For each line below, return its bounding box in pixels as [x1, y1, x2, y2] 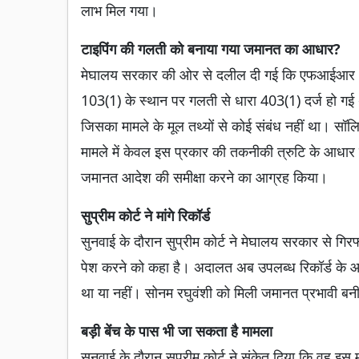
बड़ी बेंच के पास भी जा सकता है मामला [81, 321, 272, 341]
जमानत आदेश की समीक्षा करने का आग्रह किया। [81, 167, 328, 187]
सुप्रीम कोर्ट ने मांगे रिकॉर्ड [81, 206, 210, 225]
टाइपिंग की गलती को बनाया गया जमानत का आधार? [81, 39, 341, 58]
